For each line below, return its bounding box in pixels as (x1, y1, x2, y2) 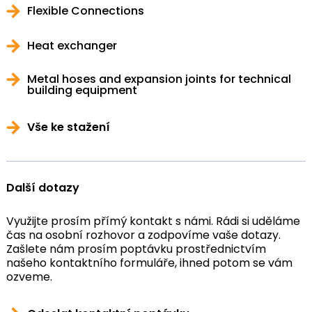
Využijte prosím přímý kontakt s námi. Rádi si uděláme (6, 212, 300, 229)
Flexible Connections (26, 2, 144, 19)
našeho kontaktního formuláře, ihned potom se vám (6, 254, 292, 271)
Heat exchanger (26, 37, 117, 54)
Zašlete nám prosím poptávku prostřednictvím (6, 240, 266, 257)
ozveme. (6, 268, 52, 285)
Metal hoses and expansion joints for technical (26, 70, 291, 87)
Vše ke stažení (26, 118, 110, 135)
